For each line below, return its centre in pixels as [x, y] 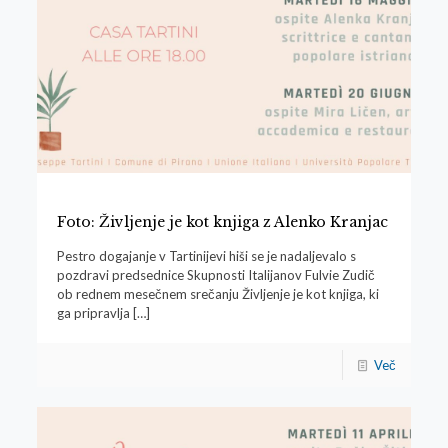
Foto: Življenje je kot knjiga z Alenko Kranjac [222, 221]
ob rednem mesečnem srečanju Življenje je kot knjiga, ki [217, 293]
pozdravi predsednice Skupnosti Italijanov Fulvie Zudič [215, 274]
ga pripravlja [93, 312]
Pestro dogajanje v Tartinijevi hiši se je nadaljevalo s [206, 255]
